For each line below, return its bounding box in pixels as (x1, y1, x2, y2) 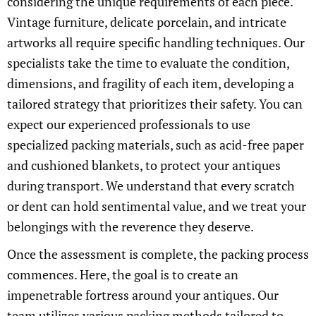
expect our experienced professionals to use (7, 116, 250, 133)
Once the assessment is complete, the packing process (7, 245, 309, 263)
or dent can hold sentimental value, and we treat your (7, 197, 306, 215)
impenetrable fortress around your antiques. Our (7, 286, 279, 304)
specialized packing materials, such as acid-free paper (7, 136, 304, 154)
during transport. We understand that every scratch (7, 177, 295, 195)
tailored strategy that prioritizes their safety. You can (7, 95, 303, 113)
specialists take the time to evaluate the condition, (7, 54, 289, 72)
